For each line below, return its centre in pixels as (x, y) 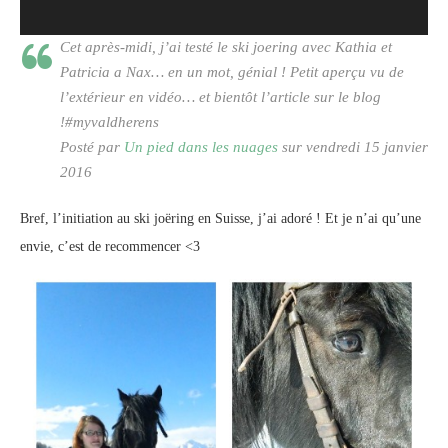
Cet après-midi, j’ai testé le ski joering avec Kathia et (226, 47)
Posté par (92, 147)
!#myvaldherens (109, 122)
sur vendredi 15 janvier (353, 147)
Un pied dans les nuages (201, 147)
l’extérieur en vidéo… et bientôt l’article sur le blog (220, 97)
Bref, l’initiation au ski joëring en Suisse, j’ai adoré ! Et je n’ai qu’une (220, 219)
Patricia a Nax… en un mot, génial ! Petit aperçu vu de (232, 72)
